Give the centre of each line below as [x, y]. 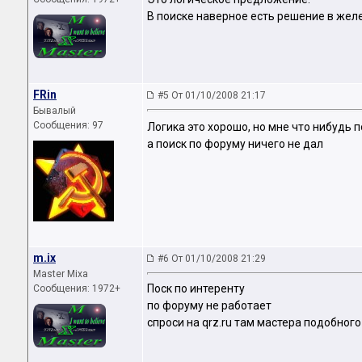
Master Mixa [61, 274]
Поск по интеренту [196, 289]
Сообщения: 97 [68, 125]
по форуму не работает [209, 306]
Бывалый [55, 111]
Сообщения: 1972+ [77, 288]
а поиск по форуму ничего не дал [235, 144]
